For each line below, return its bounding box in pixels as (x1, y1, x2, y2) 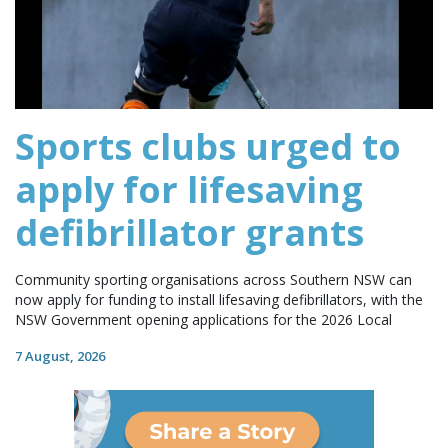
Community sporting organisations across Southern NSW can (15, 270, 412, 290)
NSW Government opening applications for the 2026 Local (15, 310, 392, 330)
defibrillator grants (15, 208, 364, 258)
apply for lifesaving (15, 165, 363, 215)
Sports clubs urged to (15, 122, 401, 172)
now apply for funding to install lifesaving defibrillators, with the (15, 290, 423, 310)
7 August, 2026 (15, 347, 105, 366)
